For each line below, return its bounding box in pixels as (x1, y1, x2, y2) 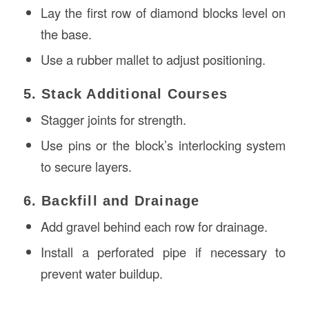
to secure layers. (40, 157, 132, 176)
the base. (40, 25, 92, 43)
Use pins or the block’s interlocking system (40, 136, 286, 154)
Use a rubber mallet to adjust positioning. (40, 50, 266, 69)
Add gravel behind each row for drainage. (40, 217, 268, 236)
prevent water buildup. (40, 264, 163, 283)
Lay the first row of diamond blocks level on (40, 3, 286, 22)
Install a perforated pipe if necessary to (40, 243, 286, 261)
